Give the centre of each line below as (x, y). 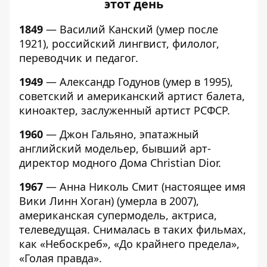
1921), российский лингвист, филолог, (119, 44)
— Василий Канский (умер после (131, 29)
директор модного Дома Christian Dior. (120, 163)
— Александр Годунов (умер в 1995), (138, 82)
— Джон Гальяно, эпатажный (121, 134)
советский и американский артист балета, (132, 96)
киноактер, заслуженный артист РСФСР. (125, 110)
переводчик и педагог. (79, 58)
